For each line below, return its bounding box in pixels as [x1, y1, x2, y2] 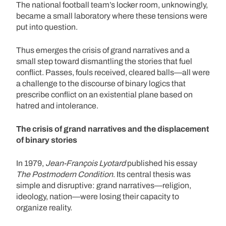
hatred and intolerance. [16, 101, 98, 110]
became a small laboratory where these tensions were [16, 11, 207, 20]
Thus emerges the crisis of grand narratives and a [16, 45, 190, 54]
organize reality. [16, 203, 72, 212]
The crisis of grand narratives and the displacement [16, 124, 209, 133]
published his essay [126, 158, 197, 167]
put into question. [16, 22, 78, 31]
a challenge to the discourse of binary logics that [16, 79, 186, 88]
